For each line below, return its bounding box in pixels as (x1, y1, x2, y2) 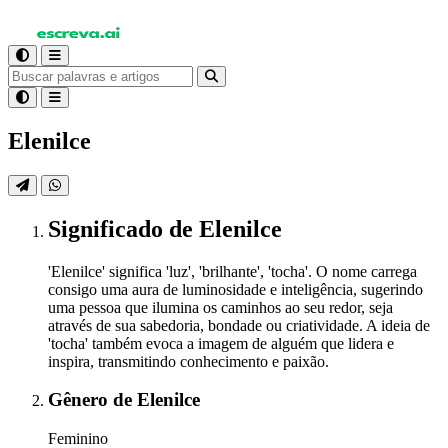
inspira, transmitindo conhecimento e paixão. (48, 352, 329, 370)
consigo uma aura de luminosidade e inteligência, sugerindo (48, 280, 423, 298)
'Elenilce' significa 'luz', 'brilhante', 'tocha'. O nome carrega (48, 262, 417, 280)
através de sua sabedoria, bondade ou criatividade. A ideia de (48, 316, 430, 334)
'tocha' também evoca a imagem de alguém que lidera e (48, 334, 394, 352)
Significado (48, 215, 169, 242)
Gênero (48, 389, 113, 411)
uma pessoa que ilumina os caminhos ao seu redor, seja (48, 298, 393, 316)
